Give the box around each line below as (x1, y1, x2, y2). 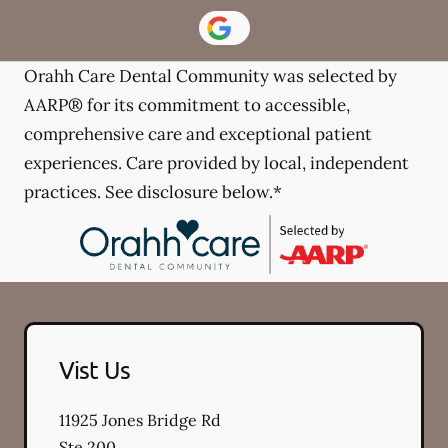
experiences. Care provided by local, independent (24, 152, 409, 175)
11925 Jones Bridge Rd (59, 409, 221, 430)
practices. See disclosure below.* (24, 181, 282, 204)
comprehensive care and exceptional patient (24, 123, 372, 146)
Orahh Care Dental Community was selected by (24, 65, 397, 88)
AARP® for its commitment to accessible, (24, 94, 350, 117)
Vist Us (59, 354, 130, 384)
